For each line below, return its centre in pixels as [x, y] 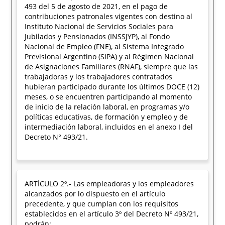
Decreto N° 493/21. [57, 137]
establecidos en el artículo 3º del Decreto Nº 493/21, [112, 214]
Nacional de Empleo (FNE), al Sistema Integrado [104, 46]
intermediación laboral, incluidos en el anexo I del [109, 127]
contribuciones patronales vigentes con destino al [109, 16]
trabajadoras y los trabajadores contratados [99, 77]
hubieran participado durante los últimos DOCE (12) [112, 87]
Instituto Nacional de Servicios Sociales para [99, 26]
